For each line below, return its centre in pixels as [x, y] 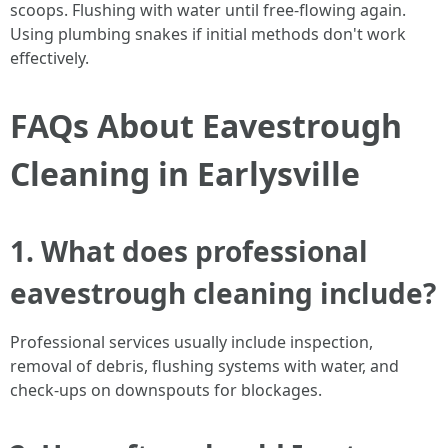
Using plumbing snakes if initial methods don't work [208, 34]
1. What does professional [189, 251]
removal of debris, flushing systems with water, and [204, 366]
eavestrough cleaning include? [223, 293]
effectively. [49, 58]
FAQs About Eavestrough [206, 125]
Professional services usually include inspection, [191, 342]
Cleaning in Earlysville [185, 173]
